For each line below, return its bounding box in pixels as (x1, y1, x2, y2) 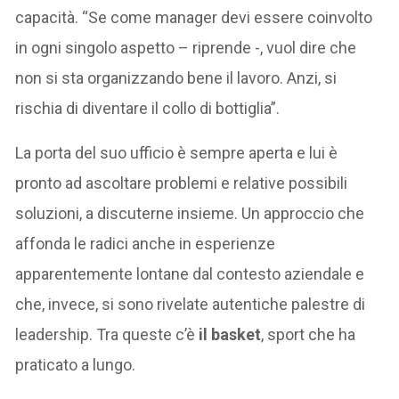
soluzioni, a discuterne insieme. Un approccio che (15, 203, 365, 223)
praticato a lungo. (15, 354, 136, 374)
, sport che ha (261, 324, 356, 344)
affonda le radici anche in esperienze (15, 233, 276, 253)
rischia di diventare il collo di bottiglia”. (15, 98, 281, 118)
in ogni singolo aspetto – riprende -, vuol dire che (15, 37, 357, 57)
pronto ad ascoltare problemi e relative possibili (15, 173, 348, 192)
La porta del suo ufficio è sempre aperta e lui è (15, 142, 338, 162)
